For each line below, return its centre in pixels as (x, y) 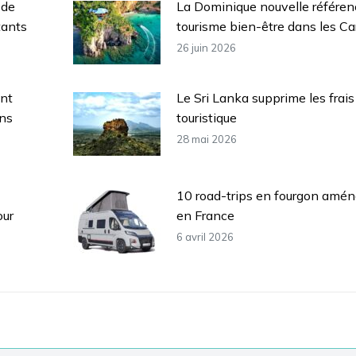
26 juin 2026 (206, 47)
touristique (208, 117)
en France (205, 215)
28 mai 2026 (206, 139)
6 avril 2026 (205, 236)
